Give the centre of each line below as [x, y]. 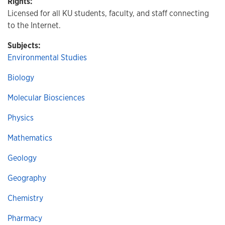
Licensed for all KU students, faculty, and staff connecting [108, 13]
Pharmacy [25, 218]
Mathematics [30, 138]
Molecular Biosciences [46, 98]
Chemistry [25, 198]
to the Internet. [34, 25]
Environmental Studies [47, 58]
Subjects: [24, 45]
